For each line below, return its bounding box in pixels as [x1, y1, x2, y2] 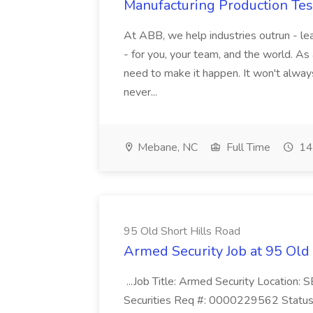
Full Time [224, 140, 270, 155]
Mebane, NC [135, 140, 198, 155]
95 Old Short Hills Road [124, 224, 240, 239]
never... [124, 85, 157, 100]
